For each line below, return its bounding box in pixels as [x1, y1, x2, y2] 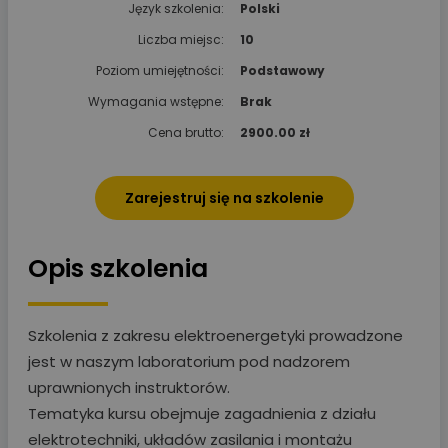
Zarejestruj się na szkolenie [124, 187, 324, 208]
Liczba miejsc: [138, 30, 224, 48]
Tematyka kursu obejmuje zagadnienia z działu [28, 402, 376, 424]
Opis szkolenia [28, 250, 208, 286]
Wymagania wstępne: [88, 92, 224, 110]
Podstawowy [240, 61, 325, 79]
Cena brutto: [148, 123, 224, 141]
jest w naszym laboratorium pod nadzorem [28, 350, 350, 372]
